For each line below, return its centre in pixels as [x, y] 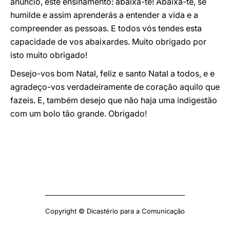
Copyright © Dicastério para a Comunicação [115, 211]
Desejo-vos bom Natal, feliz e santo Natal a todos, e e [112, 73]
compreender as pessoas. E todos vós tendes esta [106, 28]
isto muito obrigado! [49, 55]
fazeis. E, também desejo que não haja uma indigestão [114, 100]
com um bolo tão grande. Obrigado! [79, 113]
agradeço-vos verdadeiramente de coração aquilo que [115, 87]
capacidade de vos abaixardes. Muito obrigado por [108, 42]
